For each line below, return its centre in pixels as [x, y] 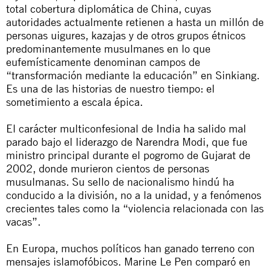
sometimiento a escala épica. [74, 101]
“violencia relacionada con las [193, 208]
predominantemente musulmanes [85, 48]
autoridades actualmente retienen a [91, 21]
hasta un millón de [220, 21]
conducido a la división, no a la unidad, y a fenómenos [134, 194]
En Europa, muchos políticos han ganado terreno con [130, 248]
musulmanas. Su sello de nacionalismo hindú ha [120, 181]
